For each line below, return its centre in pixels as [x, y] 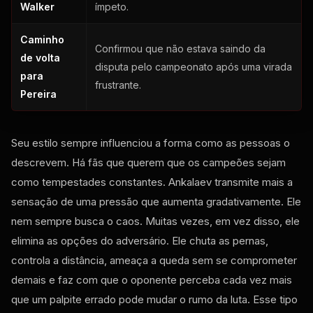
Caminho [42, 39]
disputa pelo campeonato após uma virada [194, 66]
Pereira [38, 94]
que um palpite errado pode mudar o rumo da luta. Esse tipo [154, 299]
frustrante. [118, 85]
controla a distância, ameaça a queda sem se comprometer [154, 260]
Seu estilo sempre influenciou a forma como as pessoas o [151, 143]
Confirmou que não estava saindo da [180, 48]
